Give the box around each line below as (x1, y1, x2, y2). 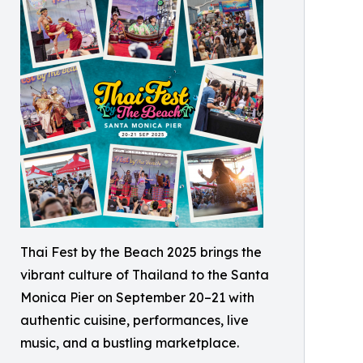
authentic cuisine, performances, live (20, 312, 249, 328)
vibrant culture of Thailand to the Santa (20, 267, 269, 283)
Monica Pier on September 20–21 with (20, 289, 254, 305)
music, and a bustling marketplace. (20, 335, 239, 351)
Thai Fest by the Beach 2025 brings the (20, 244, 262, 260)
